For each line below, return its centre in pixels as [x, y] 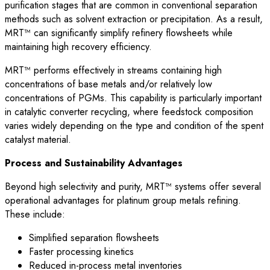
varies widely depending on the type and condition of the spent [134, 125]
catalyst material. [38, 139]
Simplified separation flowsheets [94, 237]
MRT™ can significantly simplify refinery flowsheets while [119, 33]
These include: [35, 214]
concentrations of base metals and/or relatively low [108, 84]
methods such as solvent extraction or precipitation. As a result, [134, 19]
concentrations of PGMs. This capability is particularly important [133, 98]
